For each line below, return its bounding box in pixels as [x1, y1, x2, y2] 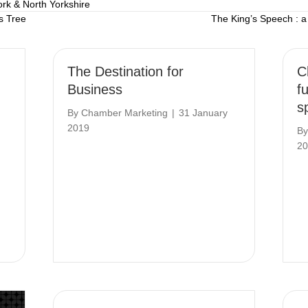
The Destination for [67, 64, 184, 79]
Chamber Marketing [81, 107, 168, 118]
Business [67, 82, 123, 97]
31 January [179, 107, 228, 118]
